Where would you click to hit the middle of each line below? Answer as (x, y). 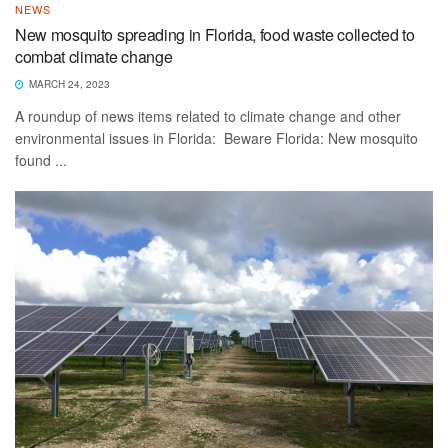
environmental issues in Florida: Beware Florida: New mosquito (216, 137)
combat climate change (94, 56)
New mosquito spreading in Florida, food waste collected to (215, 34)
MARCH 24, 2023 (68, 83)
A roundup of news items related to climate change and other (208, 115)
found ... (41, 159)
